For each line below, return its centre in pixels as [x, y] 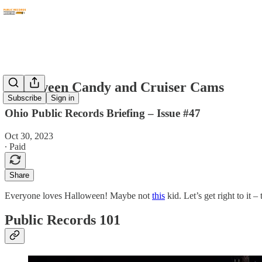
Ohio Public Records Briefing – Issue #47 [103, 113]
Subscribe [25, 98]
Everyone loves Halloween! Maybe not [78, 195]
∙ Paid [15, 146]
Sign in [63, 98]
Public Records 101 [63, 220]
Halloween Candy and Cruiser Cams [114, 87]
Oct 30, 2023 [29, 136]
